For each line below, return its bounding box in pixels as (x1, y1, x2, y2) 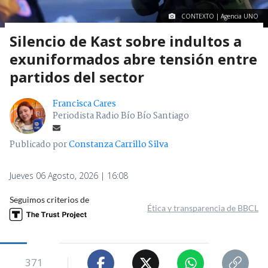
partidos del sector (10, 67, 144, 87)
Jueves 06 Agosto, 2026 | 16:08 (10, 170, 128, 182)
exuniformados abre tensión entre (10, 49, 257, 69)
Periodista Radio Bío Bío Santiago (53, 109, 189, 124)
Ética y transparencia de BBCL (147, 203, 258, 214)
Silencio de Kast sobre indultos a (10, 31, 242, 51)
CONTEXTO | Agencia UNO (181, 12, 258, 21)
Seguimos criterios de (10, 194, 89, 205)
